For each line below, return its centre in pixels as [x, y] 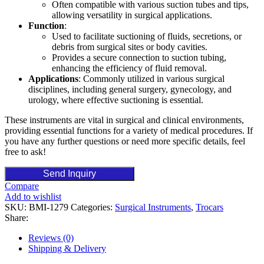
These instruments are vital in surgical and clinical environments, [124, 120]
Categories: [92, 207]
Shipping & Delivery [67, 248]
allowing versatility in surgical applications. [132, 15]
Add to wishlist [33, 196]
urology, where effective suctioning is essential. [116, 100]
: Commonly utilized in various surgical [151, 78]
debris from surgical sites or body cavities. [130, 47]
